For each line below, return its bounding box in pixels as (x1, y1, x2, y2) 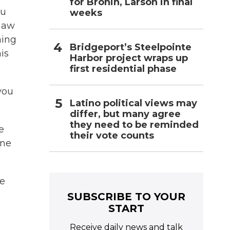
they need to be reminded (70, 119, 199, 130)
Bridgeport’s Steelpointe (70, 41, 191, 53)
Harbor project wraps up (70, 52, 188, 64)
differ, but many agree (70, 108, 181, 120)
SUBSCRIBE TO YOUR (67, 190, 185, 203)
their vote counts (70, 129, 154, 141)
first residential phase (70, 63, 177, 74)
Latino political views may (70, 97, 197, 109)
